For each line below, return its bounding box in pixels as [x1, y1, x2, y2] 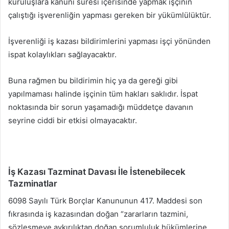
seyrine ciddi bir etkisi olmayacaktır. [8, 116, 137, 126]
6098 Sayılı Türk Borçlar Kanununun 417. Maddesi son [8, 195, 202, 205]
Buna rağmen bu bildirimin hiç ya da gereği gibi [8, 76, 178, 86]
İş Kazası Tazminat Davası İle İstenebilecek [8, 167, 186, 177]
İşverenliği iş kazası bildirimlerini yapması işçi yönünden [8, 36, 211, 47]
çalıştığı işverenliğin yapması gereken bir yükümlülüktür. [8, 10, 211, 20]
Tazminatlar [8, 178, 57, 189]
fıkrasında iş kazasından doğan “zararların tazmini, [8, 209, 188, 219]
